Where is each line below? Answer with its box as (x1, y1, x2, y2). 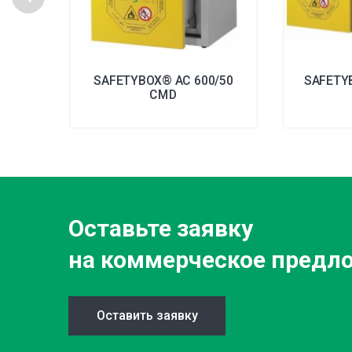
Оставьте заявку (68, 214, 253, 242)
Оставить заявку (96, 307, 198, 323)
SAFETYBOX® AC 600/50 (93, 73, 233, 88)
